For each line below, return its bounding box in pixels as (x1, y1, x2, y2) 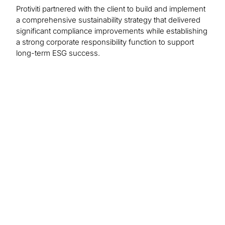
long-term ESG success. (16, 48, 100, 58)
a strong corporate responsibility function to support (16, 37, 194, 47)
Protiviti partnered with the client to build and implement (16, 4, 205, 14)
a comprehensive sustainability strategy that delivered (16, 15, 200, 25)
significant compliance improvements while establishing (16, 26, 207, 36)
